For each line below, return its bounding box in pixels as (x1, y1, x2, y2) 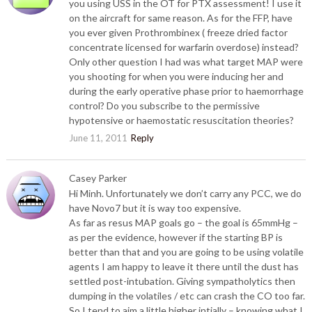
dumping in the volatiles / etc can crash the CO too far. (68, 290, 305, 302)
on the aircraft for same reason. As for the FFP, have (68, 12, 292, 24)
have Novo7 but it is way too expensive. (68, 202, 241, 214)
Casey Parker (68, 172, 127, 185)
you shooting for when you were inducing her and (68, 70, 283, 83)
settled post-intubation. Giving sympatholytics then (68, 275, 295, 288)
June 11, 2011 (68, 132, 127, 144)
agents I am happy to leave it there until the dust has (68, 260, 299, 273)
